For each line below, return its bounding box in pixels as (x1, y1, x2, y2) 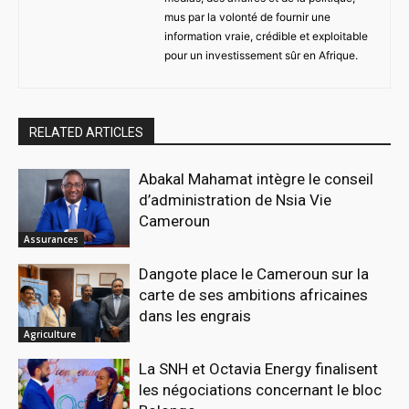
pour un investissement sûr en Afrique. (164, 48, 358, 63)
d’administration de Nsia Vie (139, 191, 332, 210)
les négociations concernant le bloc (139, 380, 383, 399)
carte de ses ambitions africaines (139, 286, 369, 305)
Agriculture (24, 327, 76, 341)
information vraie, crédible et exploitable (164, 29, 368, 44)
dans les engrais (139, 307, 252, 326)
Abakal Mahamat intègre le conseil (139, 170, 374, 189)
